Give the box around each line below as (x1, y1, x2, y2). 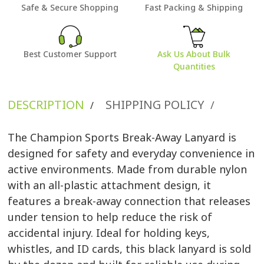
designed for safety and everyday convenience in (8, 146, 255, 161)
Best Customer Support (23, 48, 117, 60)
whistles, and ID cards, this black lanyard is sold (8, 242, 252, 256)
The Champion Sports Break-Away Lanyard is (8, 130, 237, 145)
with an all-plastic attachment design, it (8, 178, 212, 193)
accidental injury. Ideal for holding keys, (8, 226, 210, 240)
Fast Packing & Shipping (145, 2, 243, 14)
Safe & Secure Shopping (21, 2, 119, 14)
